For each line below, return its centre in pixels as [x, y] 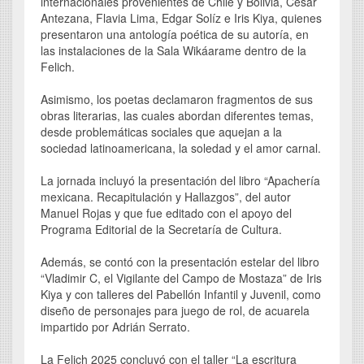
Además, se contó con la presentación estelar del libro [180, 261]
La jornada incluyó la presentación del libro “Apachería [180, 180]
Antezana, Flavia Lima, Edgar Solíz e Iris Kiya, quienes [181, 17]
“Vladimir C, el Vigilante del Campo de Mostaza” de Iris [181, 277]
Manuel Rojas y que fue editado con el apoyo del [166, 212]
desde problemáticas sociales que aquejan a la [161, 131]
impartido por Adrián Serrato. [115, 326]
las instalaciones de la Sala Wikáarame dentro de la [173, 50]
